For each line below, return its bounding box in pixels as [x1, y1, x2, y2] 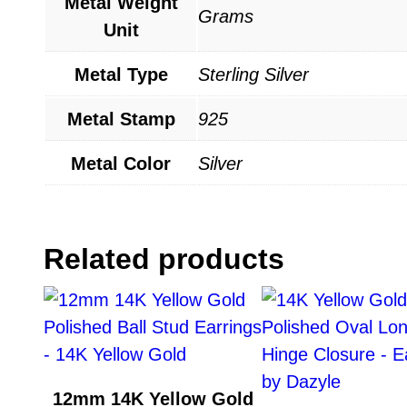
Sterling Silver [198, 64, 309, 84]
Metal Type [74, 64, 168, 84]
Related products [44, 242, 284, 275]
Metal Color [71, 153, 171, 174]
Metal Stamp [66, 108, 175, 129]
